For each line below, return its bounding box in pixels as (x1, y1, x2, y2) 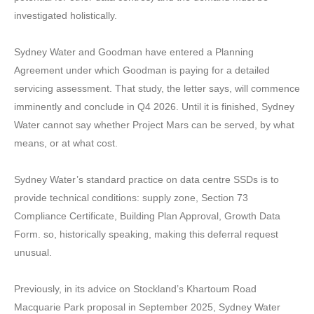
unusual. (14, 246, 52, 258)
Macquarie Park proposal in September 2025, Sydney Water (14, 301, 280, 313)
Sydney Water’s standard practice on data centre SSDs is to (14, 173, 279, 185)
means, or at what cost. (14, 137, 118, 149)
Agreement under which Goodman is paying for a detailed (14, 64, 270, 76)
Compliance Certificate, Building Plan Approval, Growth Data (14, 210, 280, 221)
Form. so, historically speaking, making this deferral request (14, 228, 278, 240)
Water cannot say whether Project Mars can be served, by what (14, 118, 294, 130)
